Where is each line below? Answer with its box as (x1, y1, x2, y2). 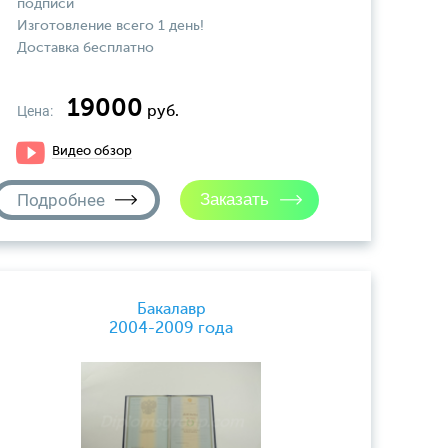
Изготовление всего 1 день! (17, 19, 204, 33)
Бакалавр (136, 301, 206, 318)
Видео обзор (52, 145, 132, 158)
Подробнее (17, 190, 105, 210)
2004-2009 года (109, 320, 233, 337)
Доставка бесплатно (17, 41, 154, 55)
